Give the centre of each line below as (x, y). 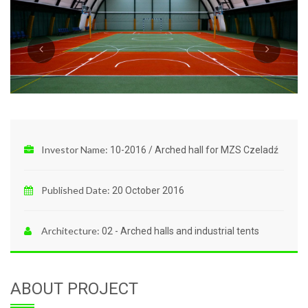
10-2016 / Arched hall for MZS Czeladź (194, 150)
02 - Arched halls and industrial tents (180, 231)
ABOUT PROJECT (74, 289)
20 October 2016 (148, 191)
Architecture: (70, 231)
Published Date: (76, 190)
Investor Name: (75, 150)
